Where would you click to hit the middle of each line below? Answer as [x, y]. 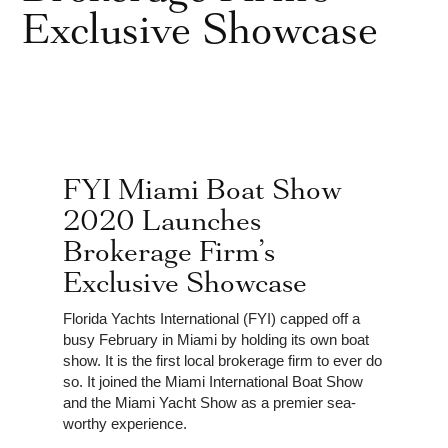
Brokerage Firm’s [168, 251]
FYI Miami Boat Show [202, 189]
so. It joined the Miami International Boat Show [212, 381]
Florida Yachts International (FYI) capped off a [211, 318]
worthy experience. [124, 423]
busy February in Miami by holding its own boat [215, 339]
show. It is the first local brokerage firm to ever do [222, 360]
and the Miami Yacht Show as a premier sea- [209, 402]
